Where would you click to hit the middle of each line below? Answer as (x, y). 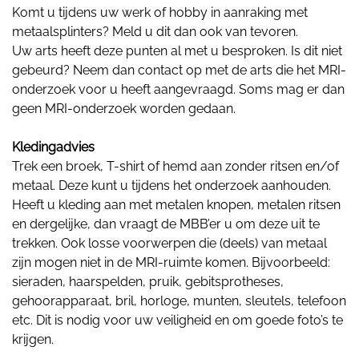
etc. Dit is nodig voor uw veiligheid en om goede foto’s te (177, 320)
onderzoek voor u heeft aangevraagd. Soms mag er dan (178, 89)
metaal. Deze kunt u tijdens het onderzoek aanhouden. (171, 185)
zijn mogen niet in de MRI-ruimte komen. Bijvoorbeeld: (171, 262)
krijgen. (33, 339)
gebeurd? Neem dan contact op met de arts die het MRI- (179, 70)
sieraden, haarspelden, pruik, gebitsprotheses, (148, 281)
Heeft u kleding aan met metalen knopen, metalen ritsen (176, 204)
